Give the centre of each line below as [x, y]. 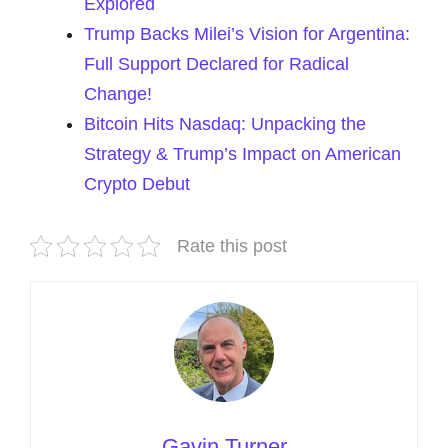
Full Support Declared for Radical [216, 64]
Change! [118, 94]
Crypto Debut [137, 184]
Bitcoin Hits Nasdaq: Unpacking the [225, 124]
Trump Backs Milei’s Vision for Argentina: [247, 34]
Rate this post [232, 246]
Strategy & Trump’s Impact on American [242, 154]
